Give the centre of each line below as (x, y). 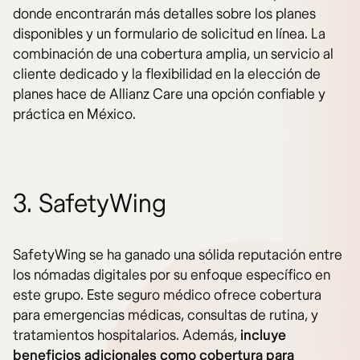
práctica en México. (74, 114)
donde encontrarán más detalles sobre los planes (164, 14)
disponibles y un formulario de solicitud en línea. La (169, 34)
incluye (262, 335)
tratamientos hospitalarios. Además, (125, 335)
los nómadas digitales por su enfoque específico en (172, 275)
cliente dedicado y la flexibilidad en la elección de (167, 74)
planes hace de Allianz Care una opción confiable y (169, 94)
